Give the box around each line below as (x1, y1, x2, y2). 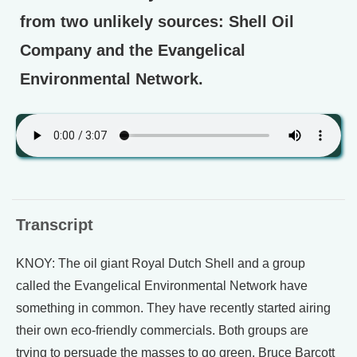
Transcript (16, 216, 93, 233)
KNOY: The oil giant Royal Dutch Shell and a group (16, 257, 305, 270)
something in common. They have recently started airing (16, 301, 331, 315)
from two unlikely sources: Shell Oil (20, 13, 294, 30)
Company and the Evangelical (20, 41, 245, 59)
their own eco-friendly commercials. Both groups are (16, 324, 308, 337)
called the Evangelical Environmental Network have (16, 279, 308, 292)
